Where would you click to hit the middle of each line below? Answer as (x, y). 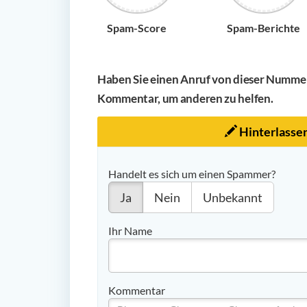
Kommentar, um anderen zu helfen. (185, 98)
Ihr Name (130, 230)
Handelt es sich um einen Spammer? (192, 173)
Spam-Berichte (263, 27)
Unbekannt (233, 197)
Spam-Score (137, 27)
